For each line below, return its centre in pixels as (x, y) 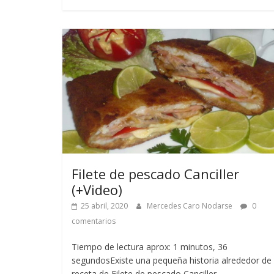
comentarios (94, 221)
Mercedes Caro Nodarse (191, 206)
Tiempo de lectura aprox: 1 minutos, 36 (150, 246)
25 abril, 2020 (104, 206)
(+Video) (97, 189)
